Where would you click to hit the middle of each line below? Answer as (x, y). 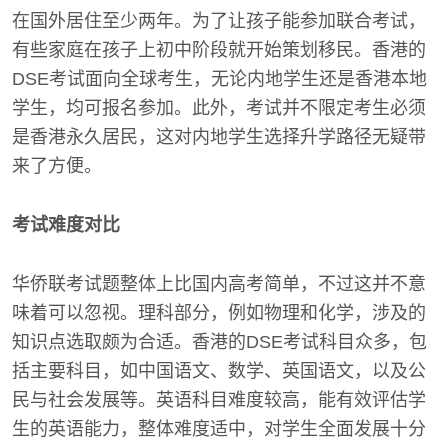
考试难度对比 (66, 225)
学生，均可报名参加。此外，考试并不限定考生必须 (219, 108)
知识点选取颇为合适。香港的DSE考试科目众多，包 (219, 342)
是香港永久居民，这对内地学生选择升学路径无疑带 (219, 137)
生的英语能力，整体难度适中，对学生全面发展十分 (219, 429)
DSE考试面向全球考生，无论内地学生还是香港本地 (219, 79)
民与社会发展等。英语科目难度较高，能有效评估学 (219, 400)
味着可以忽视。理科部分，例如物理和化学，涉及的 (219, 313)
